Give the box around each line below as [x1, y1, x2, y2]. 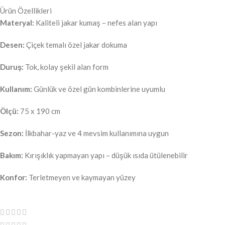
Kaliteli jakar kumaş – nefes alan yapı [34, 18, 157, 27]
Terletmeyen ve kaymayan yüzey [27, 172, 136, 182]
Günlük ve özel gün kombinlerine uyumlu [32, 84, 165, 93]
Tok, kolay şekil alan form [24, 62, 108, 71]
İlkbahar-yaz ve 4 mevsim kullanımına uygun [24, 128, 169, 138]
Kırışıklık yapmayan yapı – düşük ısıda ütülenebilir [23, 150, 188, 160]
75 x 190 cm [19, 106, 60, 116]
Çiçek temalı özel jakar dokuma [25, 40, 127, 49]
